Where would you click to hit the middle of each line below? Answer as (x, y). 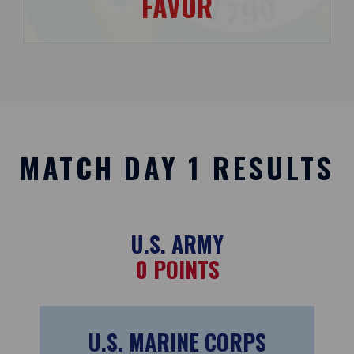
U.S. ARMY (177, 243)
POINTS (183, 269)
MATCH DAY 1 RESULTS (177, 167)
